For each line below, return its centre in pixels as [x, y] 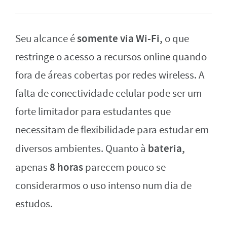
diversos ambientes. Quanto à [82, 148]
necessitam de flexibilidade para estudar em [112, 130]
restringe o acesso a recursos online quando [111, 57]
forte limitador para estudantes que [93, 111]
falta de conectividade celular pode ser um [108, 93]
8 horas [65, 167]
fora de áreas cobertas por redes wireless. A [110, 75]
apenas [31, 167]
